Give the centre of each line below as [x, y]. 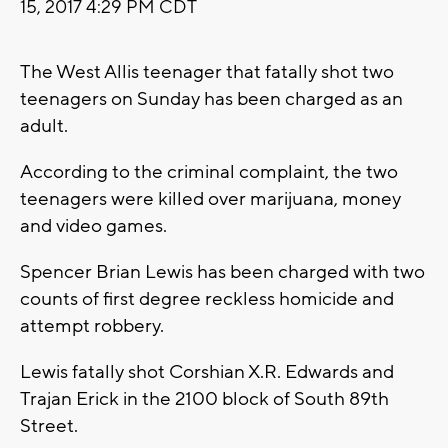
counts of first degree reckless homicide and [207, 299]
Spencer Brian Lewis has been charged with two [222, 272]
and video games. [93, 226]
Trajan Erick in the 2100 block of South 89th [204, 399]
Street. [49, 426]
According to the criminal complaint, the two [209, 172]
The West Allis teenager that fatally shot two [207, 72]
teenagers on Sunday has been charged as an [211, 99]
